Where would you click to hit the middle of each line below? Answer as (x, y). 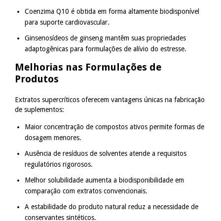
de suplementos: (39, 109)
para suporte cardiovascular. (67, 22)
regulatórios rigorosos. (59, 164)
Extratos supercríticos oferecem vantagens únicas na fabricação (110, 99)
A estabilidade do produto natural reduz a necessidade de (111, 206)
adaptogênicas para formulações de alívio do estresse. (106, 49)
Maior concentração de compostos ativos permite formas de (114, 127)
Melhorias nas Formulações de (88, 67)
